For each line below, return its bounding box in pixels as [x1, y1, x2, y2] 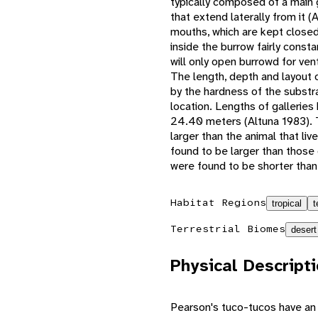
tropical [272, 197, 302, 209]
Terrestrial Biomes [170, 221, 285, 235]
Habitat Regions [170, 195, 266, 209]
